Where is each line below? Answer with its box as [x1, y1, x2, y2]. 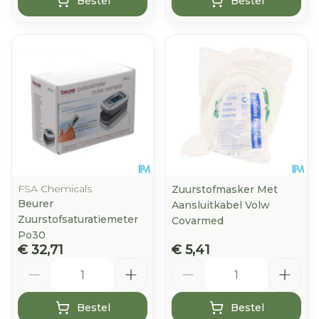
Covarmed [172, 214, 224, 227]
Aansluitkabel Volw [172, 199, 270, 211]
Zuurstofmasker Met [172, 183, 278, 196]
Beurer [18, 197, 53, 210]
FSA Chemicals [18, 182, 92, 195]
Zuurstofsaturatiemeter [18, 213, 138, 226]
